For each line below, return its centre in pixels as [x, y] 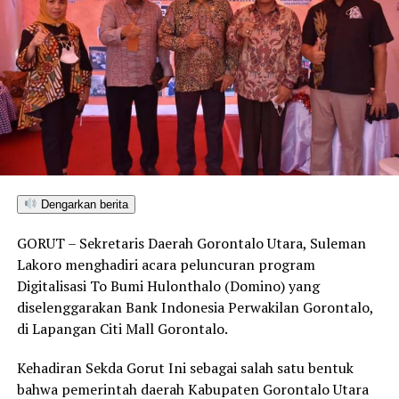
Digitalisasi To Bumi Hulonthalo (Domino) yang [168, 285]
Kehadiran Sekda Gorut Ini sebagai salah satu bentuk [185, 367]
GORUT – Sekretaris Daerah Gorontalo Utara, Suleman [191, 243]
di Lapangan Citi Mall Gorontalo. [122, 328]
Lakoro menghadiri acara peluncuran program [166, 264]
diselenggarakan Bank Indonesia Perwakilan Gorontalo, [195, 307]
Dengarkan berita [82, 204]
